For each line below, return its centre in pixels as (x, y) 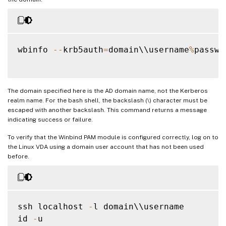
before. (18, 156)
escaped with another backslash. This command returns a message (107, 110)
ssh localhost (53, 206)
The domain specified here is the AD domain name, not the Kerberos (108, 91)
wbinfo (35, 49)
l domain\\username (139, 206)
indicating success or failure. (50, 119)
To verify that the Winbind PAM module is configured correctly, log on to (113, 137)
